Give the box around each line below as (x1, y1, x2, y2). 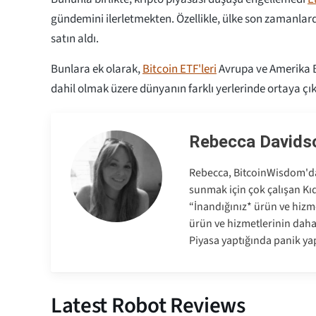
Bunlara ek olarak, (51, 60, 142, 78)
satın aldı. (51, 30, 99, 47)
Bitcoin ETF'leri (142, 60, 217, 78)
